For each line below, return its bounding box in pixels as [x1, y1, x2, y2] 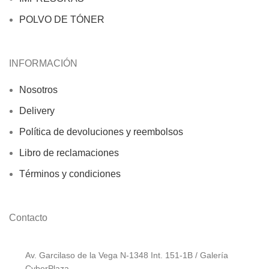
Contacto [9, 212, 47, 223]
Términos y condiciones [19, 168, 121, 179]
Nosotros [19, 84, 58, 95]
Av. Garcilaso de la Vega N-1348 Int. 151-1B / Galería [25, 250, 228, 260]
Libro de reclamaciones [19, 147, 119, 158]
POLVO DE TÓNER [19, 14, 104, 25]
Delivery [19, 105, 55, 116]
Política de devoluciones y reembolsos [19, 126, 183, 137]
